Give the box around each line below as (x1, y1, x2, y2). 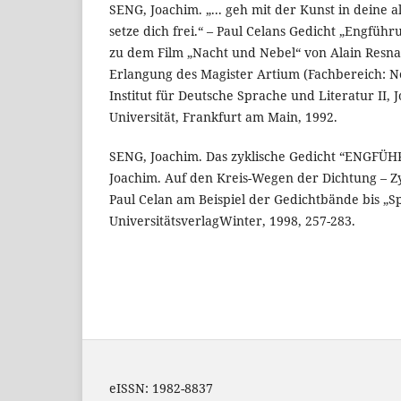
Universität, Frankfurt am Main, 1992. (109, 107, 337, 125)
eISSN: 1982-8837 (109, 379, 213, 397)
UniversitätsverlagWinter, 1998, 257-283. (109, 211, 355, 229)
